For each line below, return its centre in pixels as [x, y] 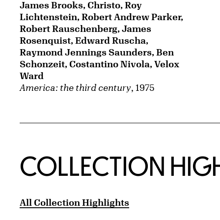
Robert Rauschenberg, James [85, 29]
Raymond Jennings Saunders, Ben [97, 52]
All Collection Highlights [74, 203]
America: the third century [75, 88]
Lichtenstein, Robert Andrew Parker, [101, 17]
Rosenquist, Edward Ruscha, [84, 41]
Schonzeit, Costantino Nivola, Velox [99, 64]
